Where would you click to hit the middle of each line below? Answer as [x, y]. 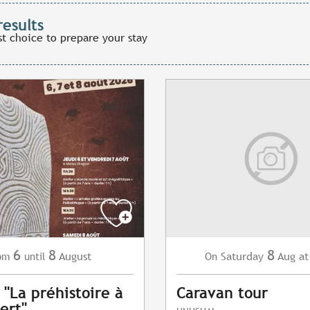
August [75, 257]
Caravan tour [222, 293]
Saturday [242, 257]
